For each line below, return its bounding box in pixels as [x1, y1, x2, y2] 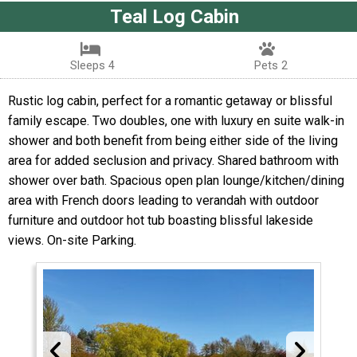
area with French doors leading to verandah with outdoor [8, 192, 319, 208]
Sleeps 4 [69, 57, 115, 73]
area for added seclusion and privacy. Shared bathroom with [8, 152, 339, 168]
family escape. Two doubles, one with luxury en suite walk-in [8, 112, 344, 128]
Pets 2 [253, 57, 288, 73]
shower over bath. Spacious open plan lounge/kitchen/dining [8, 172, 344, 188]
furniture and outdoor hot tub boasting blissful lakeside [8, 212, 313, 228]
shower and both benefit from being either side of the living [8, 132, 338, 148]
